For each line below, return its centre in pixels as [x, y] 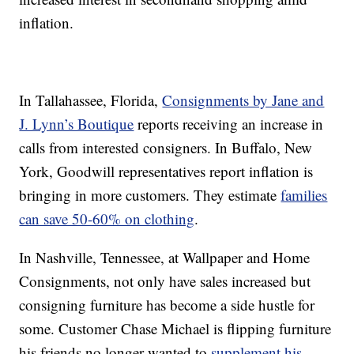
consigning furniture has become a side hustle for [167, 304]
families [304, 194]
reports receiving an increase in [229, 123]
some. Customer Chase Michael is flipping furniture [175, 328]
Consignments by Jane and [243, 100]
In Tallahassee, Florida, [91, 100]
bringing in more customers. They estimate [150, 194]
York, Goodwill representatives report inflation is [166, 171]
